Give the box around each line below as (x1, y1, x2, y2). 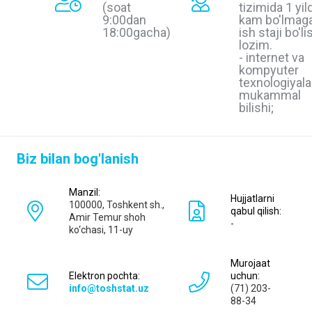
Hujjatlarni (231, 192, 274, 204)
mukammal (239, 87, 301, 102)
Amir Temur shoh (69, 211, 146, 223)
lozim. (239, 37, 272, 52)
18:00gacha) (102, 24, 171, 40)
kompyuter (239, 62, 299, 77)
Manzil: (69, 186, 100, 198)
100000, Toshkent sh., (69, 198, 164, 210)
